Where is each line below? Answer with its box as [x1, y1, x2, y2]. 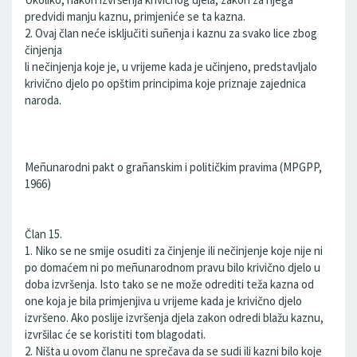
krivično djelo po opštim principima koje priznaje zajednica [25, 76, 306, 91]
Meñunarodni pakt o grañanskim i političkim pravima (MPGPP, [25, 159, 322, 175]
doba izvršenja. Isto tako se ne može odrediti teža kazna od [25, 277, 314, 292]
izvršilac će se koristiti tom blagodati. [25, 327, 206, 342]
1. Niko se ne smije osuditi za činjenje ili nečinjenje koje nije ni [25, 243, 323, 258]
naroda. [25, 92, 61, 108]
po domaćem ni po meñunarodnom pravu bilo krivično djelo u [25, 260, 320, 275]
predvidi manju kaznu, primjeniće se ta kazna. [25, 9, 245, 24]
